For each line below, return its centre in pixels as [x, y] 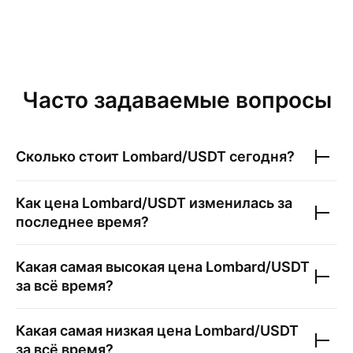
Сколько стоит [69, 156]
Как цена [49, 203]
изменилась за [239, 203]
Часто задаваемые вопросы [176, 100]
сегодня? [260, 156]
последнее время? [82, 222]
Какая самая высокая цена [111, 267]
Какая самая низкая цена [105, 331]
